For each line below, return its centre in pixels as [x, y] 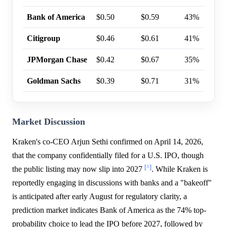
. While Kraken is [180, 169]
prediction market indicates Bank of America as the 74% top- [109, 210]
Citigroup [44, 39]
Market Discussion [49, 122]
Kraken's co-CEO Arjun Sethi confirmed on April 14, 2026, [108, 142]
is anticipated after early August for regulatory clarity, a [100, 197]
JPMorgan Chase [57, 60]
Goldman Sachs [54, 81]
